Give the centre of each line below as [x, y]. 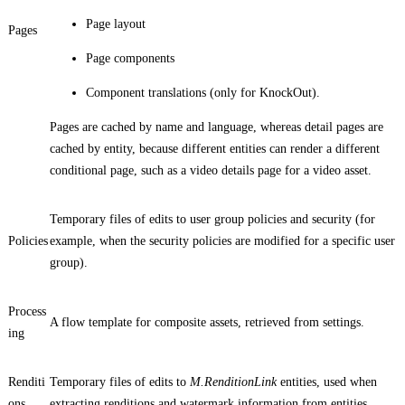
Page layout [116, 24]
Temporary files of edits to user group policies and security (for [212, 219]
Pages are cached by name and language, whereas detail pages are [217, 127]
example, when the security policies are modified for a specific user [222, 240]
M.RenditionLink [233, 381]
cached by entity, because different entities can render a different [215, 148]
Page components [130, 58]
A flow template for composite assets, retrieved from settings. [207, 322]
